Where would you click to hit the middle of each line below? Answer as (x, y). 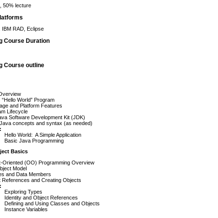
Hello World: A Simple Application (43, 135)
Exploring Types (23, 191)
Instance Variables (26, 209)
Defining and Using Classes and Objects (52, 203)
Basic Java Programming (34, 140)
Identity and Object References (41, 197)
